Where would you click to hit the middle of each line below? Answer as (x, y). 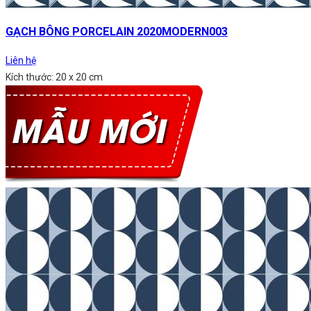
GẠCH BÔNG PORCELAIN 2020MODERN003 (117, 32)
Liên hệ (21, 60)
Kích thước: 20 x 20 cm (54, 77)
